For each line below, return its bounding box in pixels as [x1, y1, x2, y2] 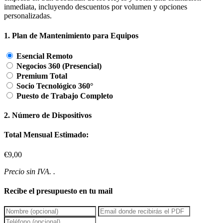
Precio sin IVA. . [4, 167, 55, 176]
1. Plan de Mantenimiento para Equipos [4, 31, 138, 40]
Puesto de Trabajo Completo [16, 91, 113, 100]
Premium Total [16, 71, 67, 80]
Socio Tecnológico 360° [16, 81, 93, 90]
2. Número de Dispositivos [4, 111, 92, 120]
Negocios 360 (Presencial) [16, 61, 102, 70]
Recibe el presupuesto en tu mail [4, 187, 112, 195]
